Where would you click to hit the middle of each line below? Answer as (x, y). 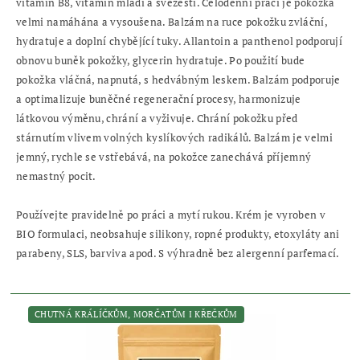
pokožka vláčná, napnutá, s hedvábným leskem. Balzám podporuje (178, 79)
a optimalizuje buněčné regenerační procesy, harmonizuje (159, 98)
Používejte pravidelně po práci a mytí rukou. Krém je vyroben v (171, 214)
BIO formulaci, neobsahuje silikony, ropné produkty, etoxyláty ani (178, 233)
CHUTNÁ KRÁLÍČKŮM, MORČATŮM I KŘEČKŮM (136, 314)
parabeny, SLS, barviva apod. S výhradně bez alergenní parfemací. (178, 253)
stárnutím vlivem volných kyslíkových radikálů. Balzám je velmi (174, 137)
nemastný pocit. (56, 176)
